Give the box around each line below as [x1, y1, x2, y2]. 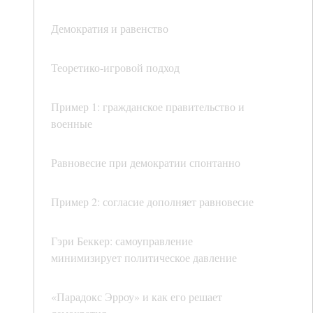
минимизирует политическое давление [51, 250, 237, 265]
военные [51, 116, 92, 131]
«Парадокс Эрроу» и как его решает [51, 289, 222, 305]
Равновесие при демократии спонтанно [51, 155, 240, 170]
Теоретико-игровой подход [51, 60, 180, 75]
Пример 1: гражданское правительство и [51, 99, 245, 115]
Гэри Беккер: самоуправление [51, 233, 193, 249]
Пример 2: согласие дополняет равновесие [51, 194, 254, 210]
